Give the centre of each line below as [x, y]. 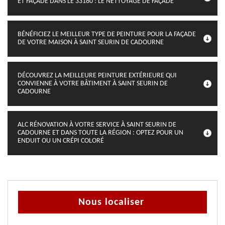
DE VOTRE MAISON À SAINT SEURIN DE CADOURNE [91, 42]
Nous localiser [111, 202]
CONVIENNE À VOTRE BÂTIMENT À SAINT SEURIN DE [93, 84]
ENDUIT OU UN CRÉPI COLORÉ [61, 141]
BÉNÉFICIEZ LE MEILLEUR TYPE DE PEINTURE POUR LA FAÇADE [107, 34]
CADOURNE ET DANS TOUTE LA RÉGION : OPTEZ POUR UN [100, 133]
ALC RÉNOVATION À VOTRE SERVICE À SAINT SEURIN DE [97, 125]
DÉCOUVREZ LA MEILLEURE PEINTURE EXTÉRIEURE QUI [97, 76]
